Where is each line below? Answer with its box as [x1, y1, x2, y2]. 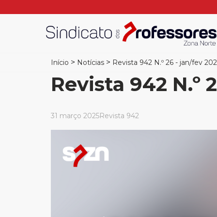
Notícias [77, 58, 104, 67]
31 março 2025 [51, 111, 99, 120]
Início [51, 58, 69, 67]
